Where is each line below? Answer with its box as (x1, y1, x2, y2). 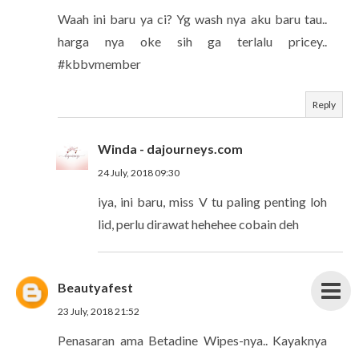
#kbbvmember (58, 55, 141, 71)
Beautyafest (58, 279, 133, 295)
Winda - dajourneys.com (98, 140, 243, 156)
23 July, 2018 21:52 (58, 305, 139, 317)
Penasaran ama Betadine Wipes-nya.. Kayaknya (58, 332, 327, 348)
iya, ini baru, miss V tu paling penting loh (98, 193, 327, 209)
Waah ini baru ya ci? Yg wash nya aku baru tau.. (58, 10, 327, 26)
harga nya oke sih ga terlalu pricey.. (58, 33, 327, 49)
